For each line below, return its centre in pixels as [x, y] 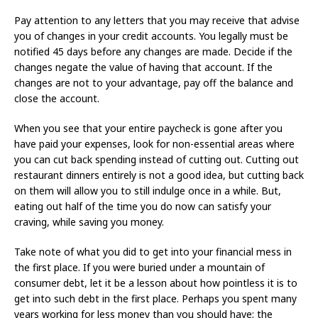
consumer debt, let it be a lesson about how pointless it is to [156, 283]
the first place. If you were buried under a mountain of [139, 267]
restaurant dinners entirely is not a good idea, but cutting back [159, 175]
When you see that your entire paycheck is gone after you [148, 128]
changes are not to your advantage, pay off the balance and [154, 82]
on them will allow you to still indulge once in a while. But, [148, 190]
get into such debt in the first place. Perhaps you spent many [155, 298]
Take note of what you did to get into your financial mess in [153, 251]
